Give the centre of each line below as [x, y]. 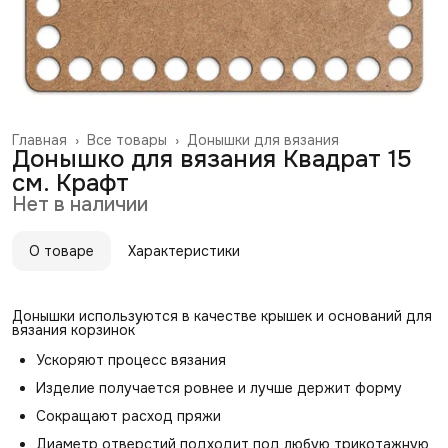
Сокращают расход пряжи [128, 416]
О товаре [61, 251]
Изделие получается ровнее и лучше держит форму [219, 388]
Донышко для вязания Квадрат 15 [212, 159]
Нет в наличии [80, 204]
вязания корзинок [73, 330]
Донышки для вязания [263, 140]
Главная [39, 140]
